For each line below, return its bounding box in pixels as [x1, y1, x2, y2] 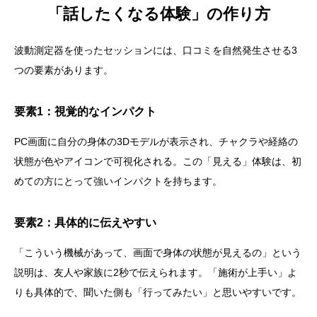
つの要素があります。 [14, 64, 113, 76]
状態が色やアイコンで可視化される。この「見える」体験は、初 [14, 156, 301, 168]
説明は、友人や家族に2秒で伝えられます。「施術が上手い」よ [14, 267, 297, 279]
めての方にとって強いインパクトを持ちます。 [14, 175, 222, 188]
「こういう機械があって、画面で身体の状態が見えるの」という [14, 247, 301, 259]
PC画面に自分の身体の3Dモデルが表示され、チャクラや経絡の [14, 136, 298, 148]
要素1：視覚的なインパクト [14, 105, 156, 118]
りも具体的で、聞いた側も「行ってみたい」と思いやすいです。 [14, 287, 301, 299]
